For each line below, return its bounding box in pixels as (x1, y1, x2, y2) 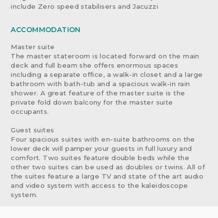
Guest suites (11, 126, 54, 134)
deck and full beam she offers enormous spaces (11, 61, 179, 70)
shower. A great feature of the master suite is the (11, 89, 185, 97)
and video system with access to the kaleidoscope (11, 182, 188, 190)
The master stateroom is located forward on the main (11, 52, 200, 60)
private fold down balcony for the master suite (11, 98, 173, 107)
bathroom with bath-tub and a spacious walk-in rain (11, 80, 190, 88)
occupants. (11, 108, 49, 116)
